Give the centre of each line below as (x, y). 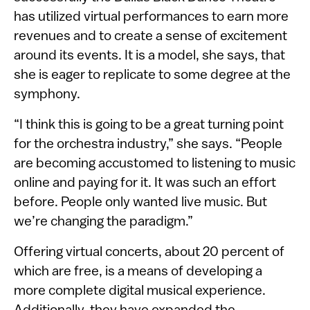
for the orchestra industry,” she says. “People (148, 144)
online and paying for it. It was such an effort (145, 183)
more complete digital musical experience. (140, 291)
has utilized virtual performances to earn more (151, 17)
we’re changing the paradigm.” (103, 222)
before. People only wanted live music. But (140, 202)
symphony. (47, 94)
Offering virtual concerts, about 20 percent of (149, 252)
